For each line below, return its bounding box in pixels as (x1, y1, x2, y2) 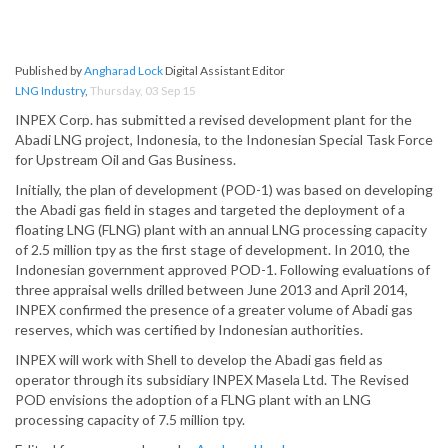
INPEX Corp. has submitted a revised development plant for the (15, 111, 412, 129)
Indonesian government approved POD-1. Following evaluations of (15, 261, 430, 279)
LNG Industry (15, 83, 85, 99)
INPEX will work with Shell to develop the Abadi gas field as (15, 351, 383, 369)
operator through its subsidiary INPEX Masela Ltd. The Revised (15, 371, 409, 389)
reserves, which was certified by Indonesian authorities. (15, 321, 363, 339)
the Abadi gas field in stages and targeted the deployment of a (15, 201, 405, 219)
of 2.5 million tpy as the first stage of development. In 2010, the (15, 241, 410, 259)
